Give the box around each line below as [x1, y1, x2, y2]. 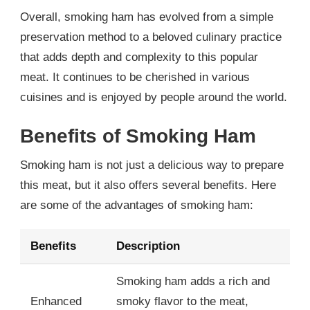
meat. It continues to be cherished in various [20, 71, 250, 84]
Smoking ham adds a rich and [116, 274, 270, 288]
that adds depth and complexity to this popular [20, 51, 258, 64]
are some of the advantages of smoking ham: [20, 198, 253, 212]
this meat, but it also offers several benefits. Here [20, 178, 276, 192]
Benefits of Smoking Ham [20, 124, 256, 147]
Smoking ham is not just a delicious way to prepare [20, 158, 284, 172]
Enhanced [30, 294, 82, 308]
